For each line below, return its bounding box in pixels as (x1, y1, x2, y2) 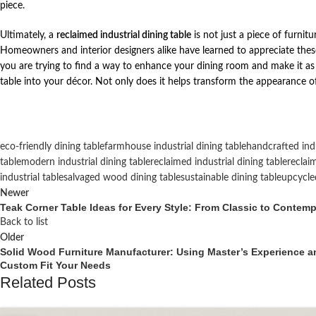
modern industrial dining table (21, 157, 150, 168)
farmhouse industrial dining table (104, 142, 246, 152)
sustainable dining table (181, 173, 281, 183)
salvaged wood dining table (63, 173, 181, 183)
